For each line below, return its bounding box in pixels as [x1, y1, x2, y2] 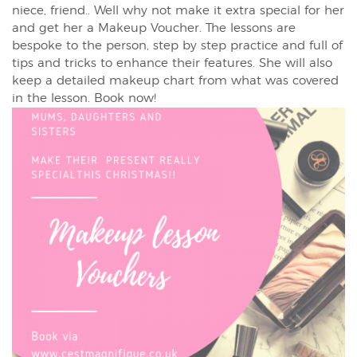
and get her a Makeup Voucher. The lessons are [12, 22, 296, 35]
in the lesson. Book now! [12, 92, 156, 105]
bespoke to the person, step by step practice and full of [12, 40, 343, 53]
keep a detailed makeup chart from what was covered [12, 75, 339, 88]
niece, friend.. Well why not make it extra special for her [12, 5, 344, 18]
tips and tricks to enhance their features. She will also [12, 57, 332, 70]
